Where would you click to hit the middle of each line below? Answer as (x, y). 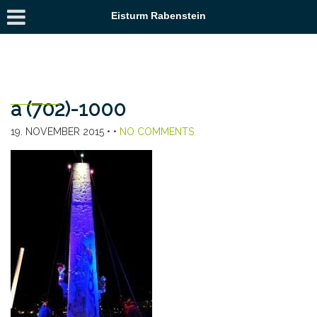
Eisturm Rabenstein (158, 16)
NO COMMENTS (157, 132)
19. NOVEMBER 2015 (57, 132)
